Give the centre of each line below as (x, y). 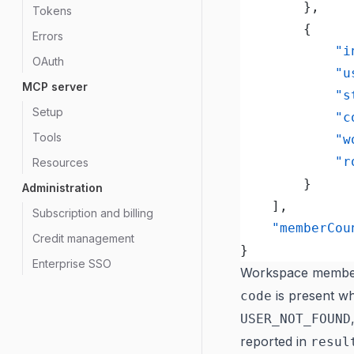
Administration (62, 188)
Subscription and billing (93, 213)
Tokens (52, 11)
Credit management (83, 238)
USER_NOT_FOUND (296, 319)
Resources (60, 162)
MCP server (55, 87)
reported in (275, 341)
